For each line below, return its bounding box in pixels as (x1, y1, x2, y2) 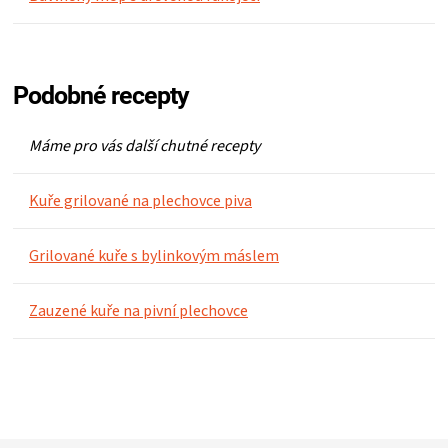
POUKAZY (19, 157, 87, 179)
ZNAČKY (19, 211, 76, 233)
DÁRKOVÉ (19, 105, 87, 127)
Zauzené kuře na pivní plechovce (29, 299, 248, 322)
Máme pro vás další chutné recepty (29, 134, 260, 157)
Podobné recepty (13, 80, 189, 110)
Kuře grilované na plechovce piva (29, 189, 252, 212)
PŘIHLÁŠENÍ (19, 371, 105, 393)
